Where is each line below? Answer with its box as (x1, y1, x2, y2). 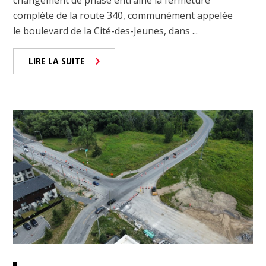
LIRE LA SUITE (28, 55, 85, 66)
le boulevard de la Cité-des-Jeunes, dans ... (13, 24, 198, 37)
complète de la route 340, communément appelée (13, 8, 233, 22)
